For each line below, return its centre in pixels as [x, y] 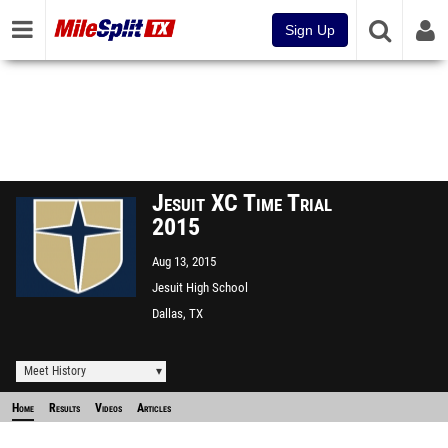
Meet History [55, 371]
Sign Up [310, 30]
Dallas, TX [177, 313]
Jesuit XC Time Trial [242, 203]
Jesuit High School [200, 287]
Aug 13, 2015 [184, 261]
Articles [154, 408]
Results [64, 408]
